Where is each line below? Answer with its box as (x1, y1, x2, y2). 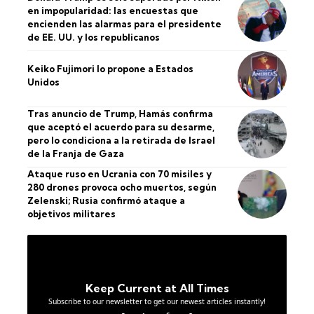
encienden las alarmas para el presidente (27, 18, 221, 29)
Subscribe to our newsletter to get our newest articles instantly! (48, 296, 266, 306)
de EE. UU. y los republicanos (27, 31, 160, 43)
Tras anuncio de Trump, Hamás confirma (27, 107, 213, 119)
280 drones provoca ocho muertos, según (27, 181, 217, 193)
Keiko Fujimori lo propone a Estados (27, 62, 193, 74)
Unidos (27, 76, 60, 88)
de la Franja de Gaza (27, 147, 124, 159)
